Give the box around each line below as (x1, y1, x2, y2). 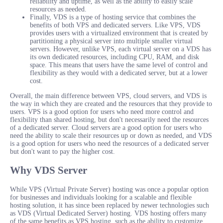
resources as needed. (30, 5, 87, 13)
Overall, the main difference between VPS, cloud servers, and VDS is (10, 92, 207, 100)
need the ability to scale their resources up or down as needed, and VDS (10, 131, 212, 139)
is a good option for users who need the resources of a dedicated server (10, 139, 209, 147)
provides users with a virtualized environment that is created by (30, 29, 208, 37)
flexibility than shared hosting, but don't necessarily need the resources (10, 115, 209, 123)
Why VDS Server (10, 164, 87, 177)
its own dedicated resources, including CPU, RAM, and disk (30, 53, 199, 61)
